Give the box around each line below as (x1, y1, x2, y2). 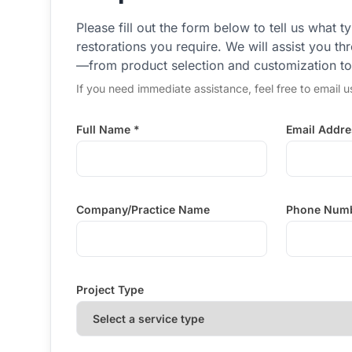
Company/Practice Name (76, 203, 210, 216)
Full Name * (76, 123, 140, 136)
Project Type (76, 283, 144, 296)
